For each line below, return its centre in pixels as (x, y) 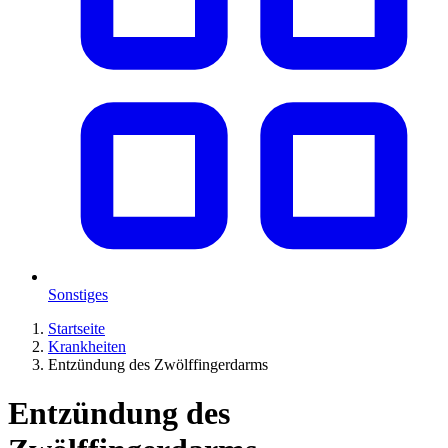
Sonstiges (78, 294)
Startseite (76, 328)
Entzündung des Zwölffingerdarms (158, 364)
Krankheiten (87, 346)
